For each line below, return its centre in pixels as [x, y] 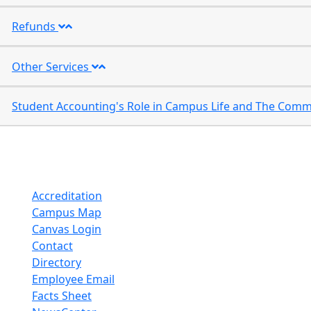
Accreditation [67, 196]
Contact [52, 246]
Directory [57, 262]
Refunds [35, 26]
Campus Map [67, 212]
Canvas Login [67, 229]
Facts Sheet [62, 296]
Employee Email [73, 279]
